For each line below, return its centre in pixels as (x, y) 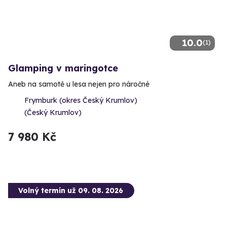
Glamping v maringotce (63, 68)
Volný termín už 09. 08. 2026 (71, 191)
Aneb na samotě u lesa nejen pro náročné (79, 84)
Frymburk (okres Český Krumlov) (81, 101)
